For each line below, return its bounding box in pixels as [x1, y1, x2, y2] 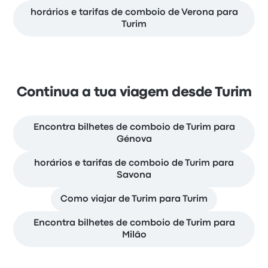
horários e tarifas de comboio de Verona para [30, 8, 238, 17]
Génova [116, 135, 152, 144]
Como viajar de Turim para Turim [60, 194, 208, 203]
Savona [117, 170, 151, 179]
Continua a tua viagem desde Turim [16, 86, 252, 99]
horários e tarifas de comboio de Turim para [34, 159, 234, 167]
